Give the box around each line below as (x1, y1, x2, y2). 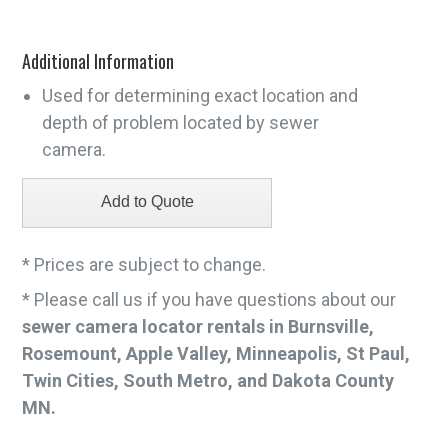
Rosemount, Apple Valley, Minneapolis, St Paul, (22, 343, 411, 364)
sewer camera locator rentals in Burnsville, (22, 316, 375, 337)
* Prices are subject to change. (22, 254, 267, 275)
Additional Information (22, 48, 175, 74)
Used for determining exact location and (42, 85, 359, 106)
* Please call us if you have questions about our (22, 289, 397, 310)
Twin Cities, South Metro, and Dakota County (22, 370, 395, 391)
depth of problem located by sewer (42, 112, 320, 133)
